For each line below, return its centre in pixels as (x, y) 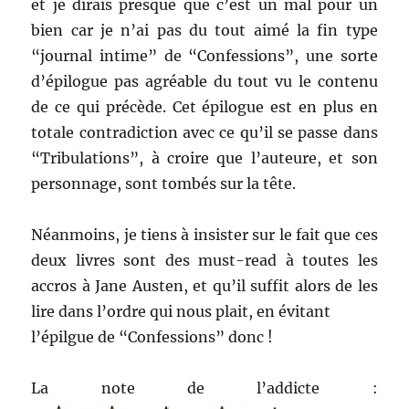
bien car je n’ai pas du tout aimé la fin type (204, 31)
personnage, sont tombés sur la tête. (164, 184)
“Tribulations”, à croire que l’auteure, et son (204, 158)
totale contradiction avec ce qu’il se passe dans (204, 133)
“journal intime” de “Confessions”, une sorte (204, 56)
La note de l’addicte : (204, 388)
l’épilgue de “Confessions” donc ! (152, 337)
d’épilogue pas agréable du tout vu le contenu (204, 82)
